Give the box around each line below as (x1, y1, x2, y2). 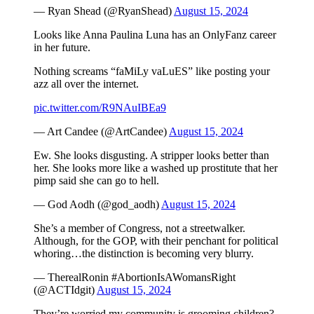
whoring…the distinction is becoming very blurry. (34, 247, 254, 259)
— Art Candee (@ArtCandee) (34, 125, 169, 137)
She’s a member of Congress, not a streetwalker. (34, 221, 245, 234)
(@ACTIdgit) (34, 283, 97, 296)
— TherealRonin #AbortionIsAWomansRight (34, 271, 235, 283)
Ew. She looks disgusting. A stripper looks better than (34, 149, 269, 161)
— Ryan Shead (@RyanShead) (34, 4, 174, 17)
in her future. (34, 41, 90, 53)
